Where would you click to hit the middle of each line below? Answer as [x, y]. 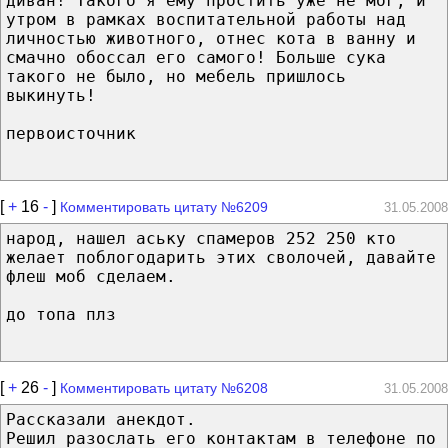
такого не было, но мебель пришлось [176, 76]
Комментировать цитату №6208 [164, 387]
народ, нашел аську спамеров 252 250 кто [201, 238]
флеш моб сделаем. [91, 276]
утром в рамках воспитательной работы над [206, 19]
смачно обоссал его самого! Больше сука [196, 57]
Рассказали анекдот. [101, 419]
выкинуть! [51, 95]
